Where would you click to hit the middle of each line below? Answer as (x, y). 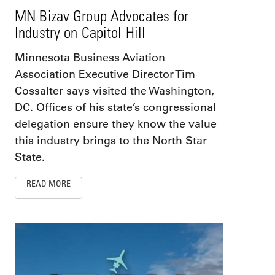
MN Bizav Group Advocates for (102, 15)
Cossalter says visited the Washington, (114, 91)
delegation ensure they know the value (116, 124)
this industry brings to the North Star (111, 140)
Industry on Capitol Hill (80, 32)
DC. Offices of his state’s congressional (115, 107)
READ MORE (48, 183)
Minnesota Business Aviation (90, 57)
